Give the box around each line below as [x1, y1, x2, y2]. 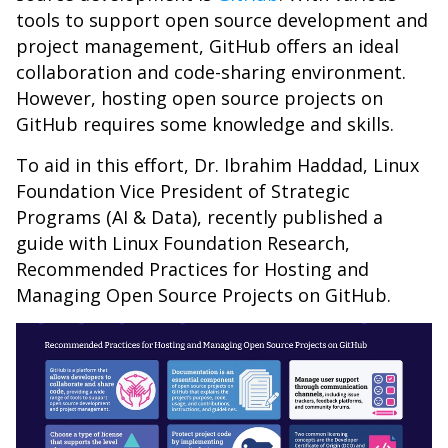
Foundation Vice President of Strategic [16, 179, 350, 204]
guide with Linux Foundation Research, [16, 231, 350, 256]
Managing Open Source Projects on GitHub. [16, 283, 396, 308]
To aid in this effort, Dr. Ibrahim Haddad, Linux [16, 153, 419, 178]
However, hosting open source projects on [16, 86, 383, 111]
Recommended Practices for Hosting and [16, 257, 369, 282]
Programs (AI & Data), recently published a [16, 205, 383, 230]
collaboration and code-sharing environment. [16, 60, 406, 85]
